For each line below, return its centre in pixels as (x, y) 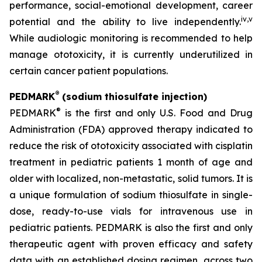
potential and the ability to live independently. (125, 22)
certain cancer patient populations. (89, 71)
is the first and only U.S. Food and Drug (157, 113)
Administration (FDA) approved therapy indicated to (131, 129)
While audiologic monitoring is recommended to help (131, 38)
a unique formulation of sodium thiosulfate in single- (131, 195)
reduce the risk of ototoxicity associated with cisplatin (131, 146)
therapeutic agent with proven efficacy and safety (131, 244)
